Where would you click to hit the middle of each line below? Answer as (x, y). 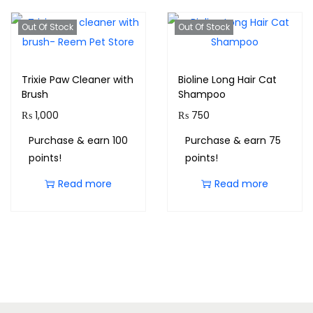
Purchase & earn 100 (78, 141)
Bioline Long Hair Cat (227, 80)
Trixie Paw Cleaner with (78, 80)
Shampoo (202, 95)
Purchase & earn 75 (233, 141)
